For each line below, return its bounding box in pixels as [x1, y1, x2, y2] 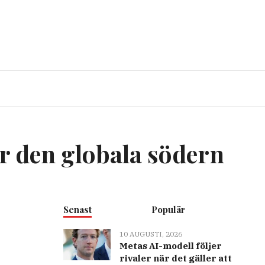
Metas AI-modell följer [119, 240, 222, 252]
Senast [63, 203, 92, 216]
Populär [151, 203, 186, 216]
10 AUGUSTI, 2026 [119, 230, 182, 239]
